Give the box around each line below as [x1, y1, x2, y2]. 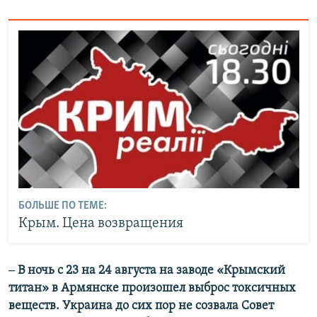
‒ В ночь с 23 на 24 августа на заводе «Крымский [8, 263, 285, 277]
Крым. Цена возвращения [18, 217, 183, 231]
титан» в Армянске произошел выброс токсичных [8, 281, 296, 295]
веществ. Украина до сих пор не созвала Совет [8, 299, 274, 313]
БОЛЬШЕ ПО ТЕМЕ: [18, 200, 107, 212]
